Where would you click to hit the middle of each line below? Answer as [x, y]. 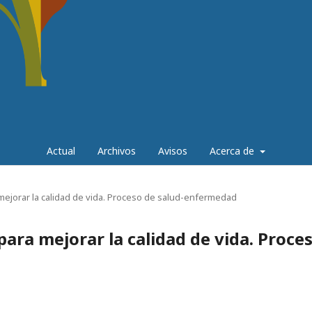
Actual [61, 151]
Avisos [173, 151]
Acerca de [234, 151]
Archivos [117, 151]
